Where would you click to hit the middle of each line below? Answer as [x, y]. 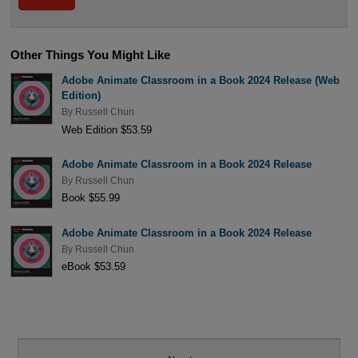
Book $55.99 [90, 198]
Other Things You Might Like [90, 55]
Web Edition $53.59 [106, 129]
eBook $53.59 [93, 267]
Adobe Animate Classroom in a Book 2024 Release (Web [200, 81]
